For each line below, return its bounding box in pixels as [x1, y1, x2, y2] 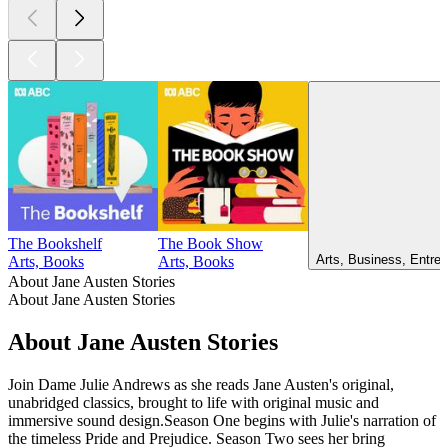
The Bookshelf [8, 235, 102, 253]
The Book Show [158, 235, 263, 253]
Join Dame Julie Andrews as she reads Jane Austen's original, [8, 375, 394, 393]
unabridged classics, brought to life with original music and [8, 393, 379, 411]
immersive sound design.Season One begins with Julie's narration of [8, 411, 436, 429]
